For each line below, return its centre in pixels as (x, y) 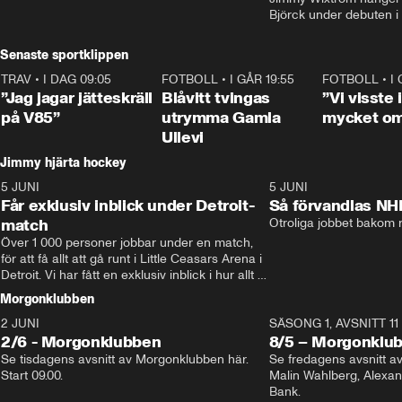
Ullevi (183, 137)
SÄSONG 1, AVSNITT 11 (333, 323)
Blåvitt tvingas (216, 97)
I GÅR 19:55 (262, 79)
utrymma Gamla (221, 117)
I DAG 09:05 (77, 79)
